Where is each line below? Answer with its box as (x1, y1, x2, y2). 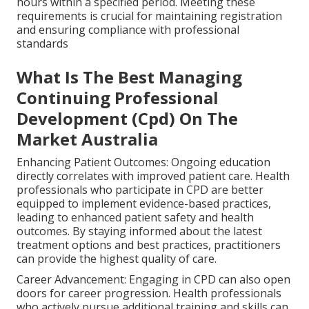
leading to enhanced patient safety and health (17, 209, 254, 225)
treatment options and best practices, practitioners (17, 237, 281, 252)
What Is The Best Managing (17, 65, 242, 88)
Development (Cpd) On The (17, 106, 238, 130)
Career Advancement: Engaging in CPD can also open (17, 271, 290, 287)
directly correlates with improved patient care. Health (17, 168, 290, 183)
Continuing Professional (17, 86, 219, 109)
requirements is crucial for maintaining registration (17, 8, 282, 23)
